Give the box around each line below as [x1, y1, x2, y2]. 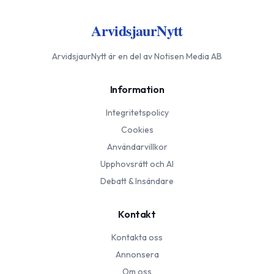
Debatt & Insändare [100, 176, 174, 187]
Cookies [120, 124, 154, 136]
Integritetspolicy [105, 107, 169, 119]
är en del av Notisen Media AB [106, 51, 222, 62]
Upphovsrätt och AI [100, 158, 174, 170]
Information [109, 83, 165, 96]
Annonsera [115, 249, 159, 261]
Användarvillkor [106, 141, 168, 153]
